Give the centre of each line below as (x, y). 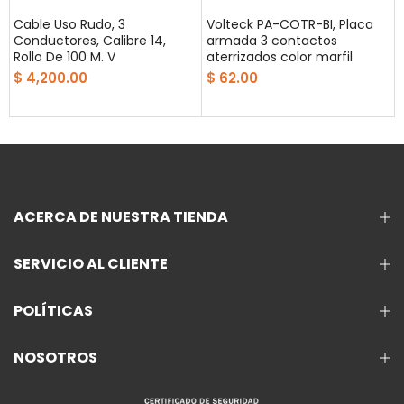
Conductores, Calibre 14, (90, 40)
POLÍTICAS (53, 310)
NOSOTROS (55, 357)
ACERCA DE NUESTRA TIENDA (121, 216)
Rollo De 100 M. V (64, 56)
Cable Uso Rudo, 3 (69, 24)
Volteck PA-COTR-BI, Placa (290, 24)
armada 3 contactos (272, 40)
